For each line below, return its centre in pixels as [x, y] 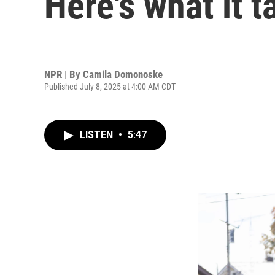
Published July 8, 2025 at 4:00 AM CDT [110, 86]
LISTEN [98, 135]
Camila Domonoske [123, 74]
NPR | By [64, 74]
